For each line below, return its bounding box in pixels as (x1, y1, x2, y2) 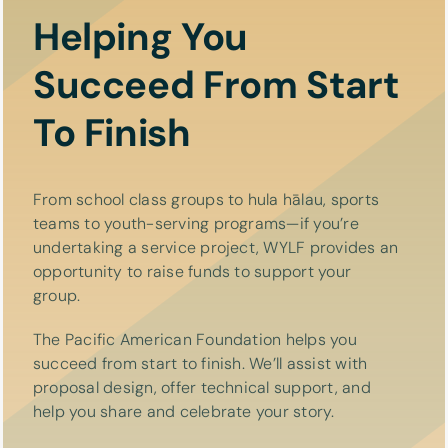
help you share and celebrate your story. (33, 400, 335, 422)
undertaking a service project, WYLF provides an (33, 236, 399, 258)
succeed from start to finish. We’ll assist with (33, 352, 368, 374)
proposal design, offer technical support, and (33, 376, 371, 398)
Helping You (33, 11, 248, 62)
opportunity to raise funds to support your (33, 260, 352, 282)
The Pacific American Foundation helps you (33, 328, 357, 350)
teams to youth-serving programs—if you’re (33, 212, 359, 234)
